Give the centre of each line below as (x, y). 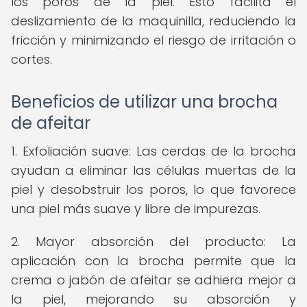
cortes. (32, 59)
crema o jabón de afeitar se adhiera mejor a (153, 280)
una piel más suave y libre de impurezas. (136, 209)
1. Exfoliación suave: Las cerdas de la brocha (153, 151)
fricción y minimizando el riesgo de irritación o (153, 40)
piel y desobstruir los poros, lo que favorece (153, 189)
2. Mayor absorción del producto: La (153, 242)
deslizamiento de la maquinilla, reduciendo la (153, 21)
